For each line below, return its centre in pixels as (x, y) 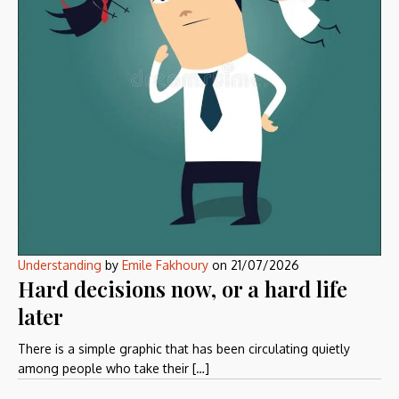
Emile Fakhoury (165, 265)
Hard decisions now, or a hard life (183, 289)
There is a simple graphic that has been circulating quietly (184, 349)
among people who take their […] (114, 369)
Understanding (60, 265)
